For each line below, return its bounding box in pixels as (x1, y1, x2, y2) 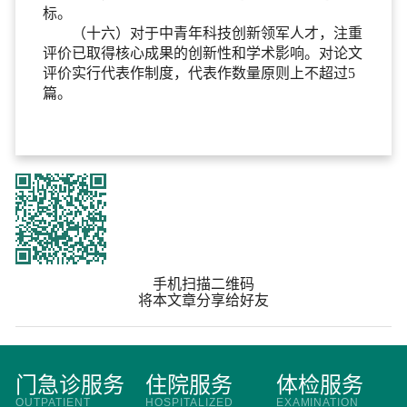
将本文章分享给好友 (137, 292, 269, 308)
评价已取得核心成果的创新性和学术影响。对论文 (42, 45, 362, 61)
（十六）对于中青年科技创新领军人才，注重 (71, 25, 362, 41)
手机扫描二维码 (152, 275, 254, 292)
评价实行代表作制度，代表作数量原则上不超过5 (42, 65, 355, 81)
